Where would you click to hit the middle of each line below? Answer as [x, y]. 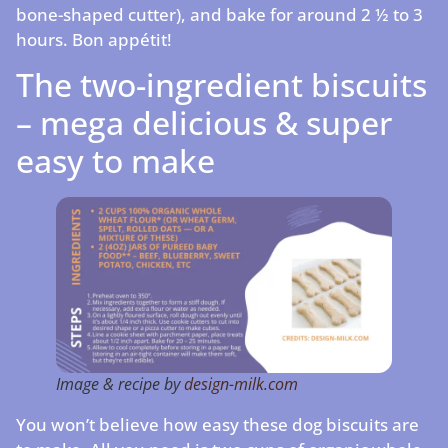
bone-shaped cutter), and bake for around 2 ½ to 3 [219, 14]
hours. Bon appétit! [94, 39]
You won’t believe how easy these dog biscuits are [217, 424]
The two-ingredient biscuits [221, 85]
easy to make [115, 161]
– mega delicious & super [204, 123]
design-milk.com [241, 383]
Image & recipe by [120, 383]
